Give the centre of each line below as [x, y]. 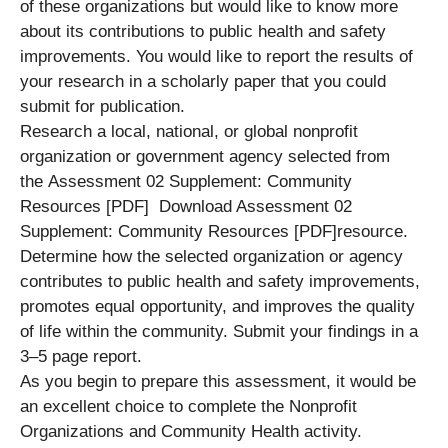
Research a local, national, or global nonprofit [189, 131]
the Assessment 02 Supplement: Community [186, 181]
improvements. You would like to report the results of [216, 56]
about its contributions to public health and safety [203, 31]
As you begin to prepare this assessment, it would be [218, 381]
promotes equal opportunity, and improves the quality [217, 306]
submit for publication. [102, 106]
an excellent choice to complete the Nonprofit [188, 406]
